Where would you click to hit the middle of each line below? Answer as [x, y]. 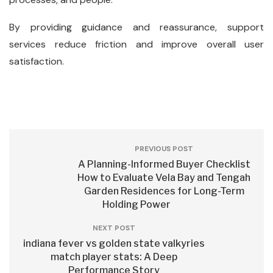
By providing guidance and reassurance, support [136, 27]
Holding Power [136, 204]
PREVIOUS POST [164, 149]
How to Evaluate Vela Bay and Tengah [164, 178]
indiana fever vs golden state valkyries [114, 243]
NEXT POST [114, 228]
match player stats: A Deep [114, 257]
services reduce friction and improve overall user [136, 44]
